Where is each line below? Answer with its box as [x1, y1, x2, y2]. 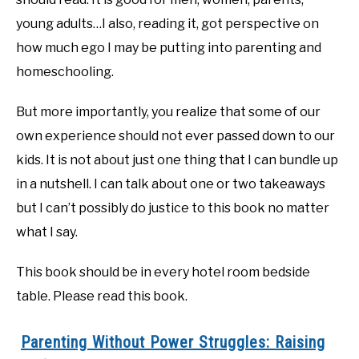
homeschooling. [16, 64, 114, 80]
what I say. [16, 224, 78, 240]
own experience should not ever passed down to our [16, 128, 335, 144]
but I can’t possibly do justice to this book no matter [16, 200, 329, 216]
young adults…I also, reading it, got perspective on [16, 16, 319, 32]
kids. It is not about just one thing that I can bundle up [16, 152, 338, 168]
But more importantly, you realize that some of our [16, 104, 321, 120]
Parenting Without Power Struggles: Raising [21, 332, 325, 352]
